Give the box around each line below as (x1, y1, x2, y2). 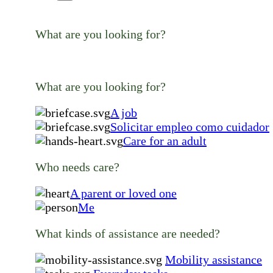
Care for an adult (123, 133, 207, 147)
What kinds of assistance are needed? (35, 226, 220, 240)
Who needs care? (35, 160, 119, 174)
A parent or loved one (70, 186, 177, 200)
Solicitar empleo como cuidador (110, 119, 269, 133)
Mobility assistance (165, 252, 262, 266)
